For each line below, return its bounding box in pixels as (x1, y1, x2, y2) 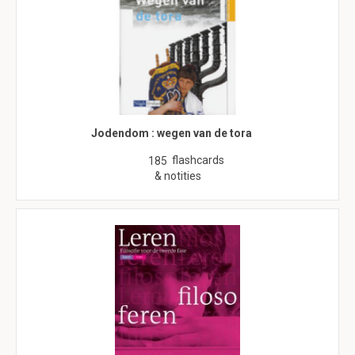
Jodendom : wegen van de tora (91, 127, 252, 139)
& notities (154, 170, 201, 182)
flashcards (172, 154, 224, 166)
